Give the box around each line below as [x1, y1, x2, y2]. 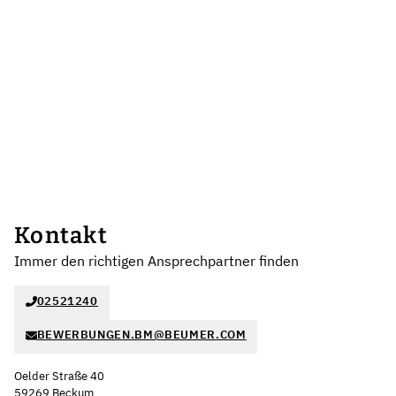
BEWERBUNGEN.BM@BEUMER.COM [36, 327, 247, 343]
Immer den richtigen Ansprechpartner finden [14, 252, 299, 270]
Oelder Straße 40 [14, 368, 104, 384]
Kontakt [14, 222, 108, 250]
